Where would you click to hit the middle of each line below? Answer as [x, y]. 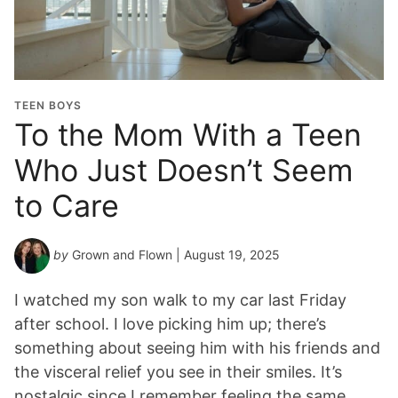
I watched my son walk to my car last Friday [180, 299]
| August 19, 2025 [226, 254]
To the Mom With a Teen [188, 134]
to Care [67, 205]
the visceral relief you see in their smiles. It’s [178, 371]
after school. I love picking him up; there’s [170, 323]
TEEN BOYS [48, 105]
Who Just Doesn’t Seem [184, 170]
